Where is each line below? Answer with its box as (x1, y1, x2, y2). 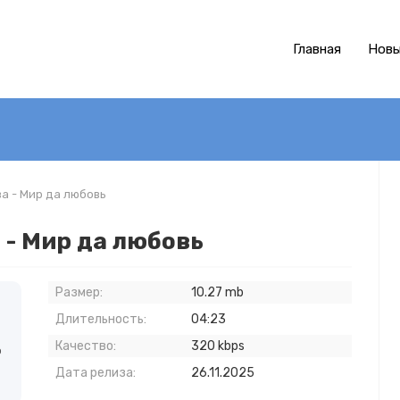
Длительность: (55, 312, 146, 327)
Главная (293, 41, 341, 57)
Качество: (55, 338, 116, 354)
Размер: (55, 285, 103, 300)
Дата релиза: (55, 365, 136, 380)
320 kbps (191, 338, 245, 354)
